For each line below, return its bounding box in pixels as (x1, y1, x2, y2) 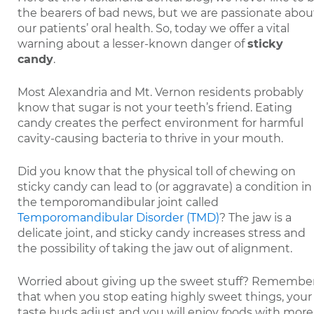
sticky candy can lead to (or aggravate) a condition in (18, 180, 312, 193)
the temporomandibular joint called (18, 196, 219, 209)
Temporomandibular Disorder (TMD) (18, 211, 219, 224)
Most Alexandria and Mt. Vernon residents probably (18, 86, 303, 99)
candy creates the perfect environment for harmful (18, 116, 303, 130)
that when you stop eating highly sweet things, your (18, 290, 312, 303)
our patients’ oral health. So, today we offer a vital (18, 22, 289, 35)
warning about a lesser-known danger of (18, 37, 247, 50)
